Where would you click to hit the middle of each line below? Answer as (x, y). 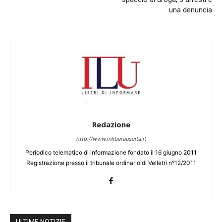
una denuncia (190, 10)
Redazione (111, 124)
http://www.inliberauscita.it (111, 139)
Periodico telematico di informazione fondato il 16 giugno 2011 (111, 152)
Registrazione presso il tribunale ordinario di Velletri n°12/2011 (111, 163)
